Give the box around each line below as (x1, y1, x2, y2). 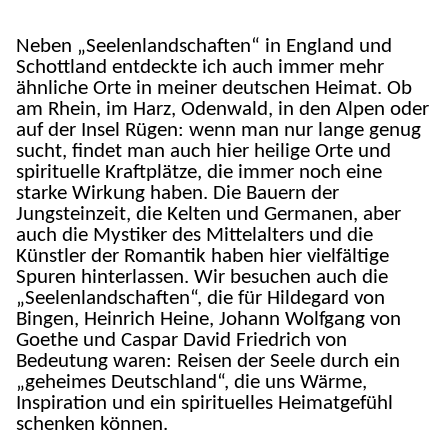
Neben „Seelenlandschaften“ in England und (16, 36, 393, 58)
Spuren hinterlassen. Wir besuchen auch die (16, 267, 389, 289)
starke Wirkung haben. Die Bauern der (16, 183, 340, 205)
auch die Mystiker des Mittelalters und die (16, 225, 374, 247)
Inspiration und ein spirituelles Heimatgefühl (16, 393, 394, 415)
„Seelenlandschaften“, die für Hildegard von (16, 288, 386, 310)
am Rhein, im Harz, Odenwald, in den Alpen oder (16, 99, 430, 121)
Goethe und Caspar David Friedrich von (16, 330, 348, 352)
